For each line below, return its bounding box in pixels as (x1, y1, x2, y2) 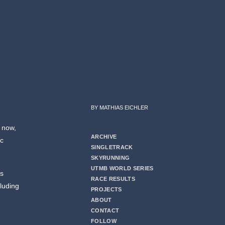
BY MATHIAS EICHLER (91, 104, 148, 111)
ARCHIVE (91, 134, 117, 140)
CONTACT (91, 207, 120, 214)
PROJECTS (91, 186, 122, 193)
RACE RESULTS (91, 176, 136, 182)
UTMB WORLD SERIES (91, 165, 154, 172)
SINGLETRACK (91, 144, 133, 151)
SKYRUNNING (91, 155, 130, 161)
